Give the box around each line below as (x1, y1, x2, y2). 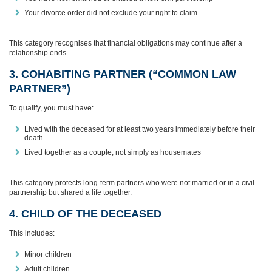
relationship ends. (9, 48, 68, 57)
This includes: (9, 228, 55, 237)
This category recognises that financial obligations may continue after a (9, 38, 242, 47)
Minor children (24, 250, 72, 259)
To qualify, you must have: (9, 103, 93, 112)
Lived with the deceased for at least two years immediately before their (24, 124, 255, 134)
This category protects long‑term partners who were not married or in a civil (9, 178, 254, 187)
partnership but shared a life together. (9, 188, 132, 197)
